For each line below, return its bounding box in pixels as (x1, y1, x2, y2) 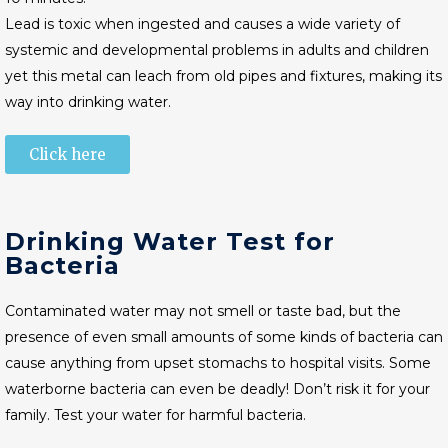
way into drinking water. (5, 93, 175, 111)
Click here (29, 145, 106, 164)
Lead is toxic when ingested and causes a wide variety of (5, 15, 400, 33)
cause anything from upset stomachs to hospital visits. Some (5, 354, 431, 372)
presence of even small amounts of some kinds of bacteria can (5, 328, 443, 346)
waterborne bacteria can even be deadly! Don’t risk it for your (5, 380, 430, 398)
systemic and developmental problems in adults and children (5, 41, 429, 59)
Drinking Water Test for (5, 227, 335, 256)
